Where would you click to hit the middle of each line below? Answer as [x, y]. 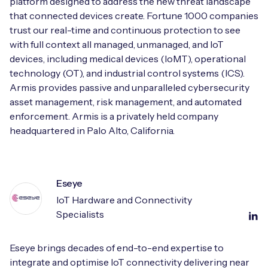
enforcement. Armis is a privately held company [114, 116]
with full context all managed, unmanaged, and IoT [117, 45]
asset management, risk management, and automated [126, 102]
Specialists [80, 214]
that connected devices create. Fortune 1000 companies [134, 16]
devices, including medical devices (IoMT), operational [128, 59]
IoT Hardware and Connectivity [124, 200]
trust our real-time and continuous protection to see [125, 30]
